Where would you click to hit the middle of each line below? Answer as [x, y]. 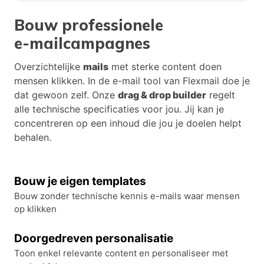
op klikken [35, 209]
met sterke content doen [165, 67]
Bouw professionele [89, 25]
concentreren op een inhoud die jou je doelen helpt [128, 123]
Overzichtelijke [49, 67]
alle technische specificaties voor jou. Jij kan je [119, 109]
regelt [221, 95]
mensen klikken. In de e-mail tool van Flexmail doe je [132, 81]
